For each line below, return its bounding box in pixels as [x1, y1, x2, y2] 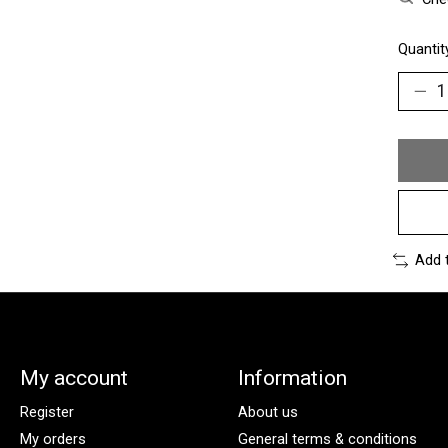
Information [237, 364, 347, 390]
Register [19, 402, 74, 421]
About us [237, 402, 298, 421]
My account [19, 364, 128, 390]
